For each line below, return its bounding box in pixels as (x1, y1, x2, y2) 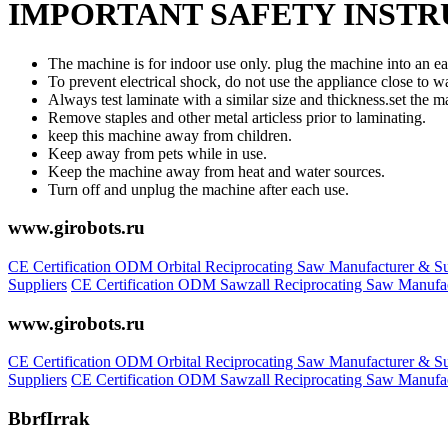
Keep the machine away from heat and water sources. (48, 162, 385, 180)
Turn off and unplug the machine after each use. (48, 180, 349, 198)
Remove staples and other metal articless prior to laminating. (48, 108, 426, 126)
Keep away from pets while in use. (48, 144, 267, 162)
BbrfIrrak (8, 408, 90, 430)
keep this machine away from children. (48, 126, 292, 144)
